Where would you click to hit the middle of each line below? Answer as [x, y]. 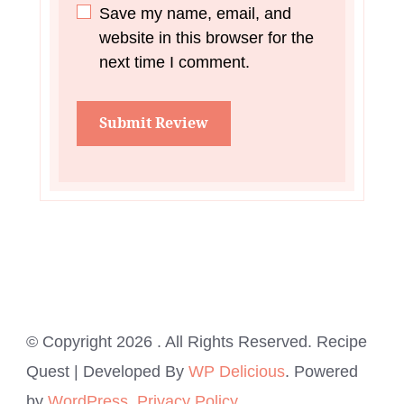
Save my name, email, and [195, 13]
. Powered [321, 371]
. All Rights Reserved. [237, 341]
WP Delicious [237, 371]
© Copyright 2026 [92, 341]
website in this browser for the [207, 37]
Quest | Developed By [107, 371]
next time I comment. [174, 62]
